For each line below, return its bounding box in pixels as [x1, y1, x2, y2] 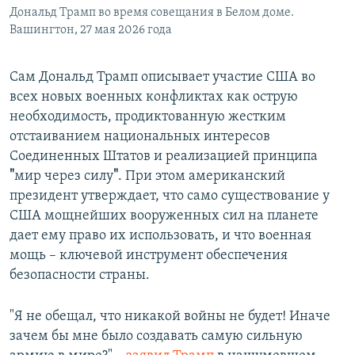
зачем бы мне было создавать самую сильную [10, 329, 303, 345]
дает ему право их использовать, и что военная [10, 228, 311, 244]
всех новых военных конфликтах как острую [10, 90, 298, 105]
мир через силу [14, 169, 113, 185]
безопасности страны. [10, 268, 150, 284]
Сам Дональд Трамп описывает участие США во [10, 70, 315, 86]
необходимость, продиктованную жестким [10, 109, 286, 125]
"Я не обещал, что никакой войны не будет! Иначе [10, 309, 330, 325]
